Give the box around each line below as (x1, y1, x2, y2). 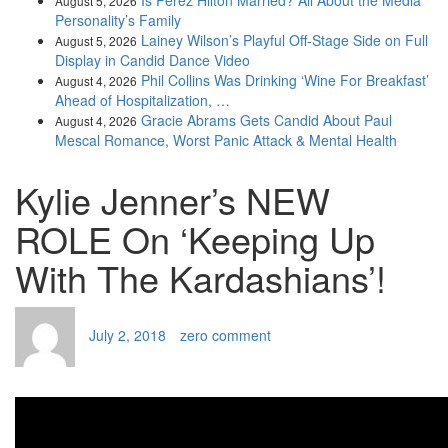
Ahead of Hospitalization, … (55, 90, 230, 110)
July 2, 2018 (89, 324, 166, 345)
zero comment (180, 324, 271, 345)
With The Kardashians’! (15, 252, 386, 303)
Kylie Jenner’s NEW (15, 174, 330, 225)
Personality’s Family (55, 10, 181, 30)
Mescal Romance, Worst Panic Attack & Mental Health (55, 130, 397, 150)
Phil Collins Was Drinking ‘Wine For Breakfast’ (141, 70, 429, 90)
